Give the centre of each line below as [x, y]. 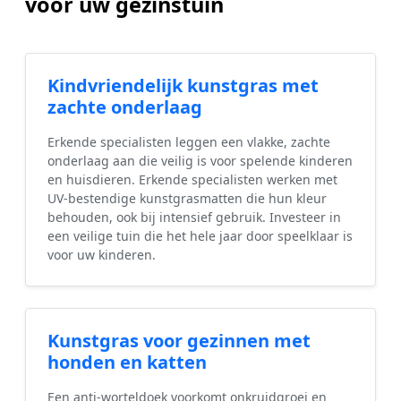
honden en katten [127, 362]
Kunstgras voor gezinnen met [179, 340]
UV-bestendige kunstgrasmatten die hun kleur [187, 198]
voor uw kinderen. [102, 254]
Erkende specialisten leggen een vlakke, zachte [189, 141]
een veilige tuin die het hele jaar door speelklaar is [200, 235]
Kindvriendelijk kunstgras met [183, 85]
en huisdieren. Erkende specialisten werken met [192, 179]
